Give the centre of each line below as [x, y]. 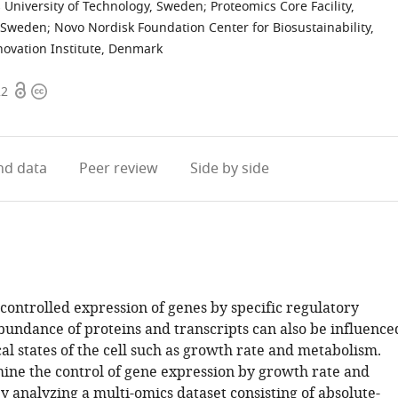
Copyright [64, 92]
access [34, 113]
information [71, 113]
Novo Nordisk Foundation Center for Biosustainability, [214, 28]
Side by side [229, 169]
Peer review [118, 169]
